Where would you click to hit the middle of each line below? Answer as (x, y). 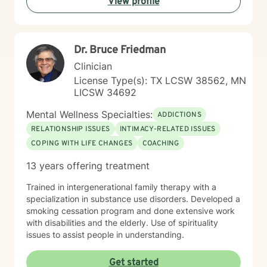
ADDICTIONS (179, 115)
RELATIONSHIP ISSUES (71, 129)
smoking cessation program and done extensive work (131, 211)
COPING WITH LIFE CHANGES (82, 144)
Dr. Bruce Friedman (120, 50)
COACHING (161, 144)
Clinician (93, 66)
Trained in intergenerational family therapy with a (121, 187)
